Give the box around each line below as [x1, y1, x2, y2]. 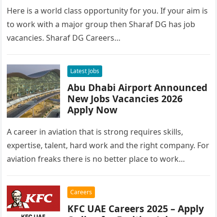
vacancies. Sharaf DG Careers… [7, 32, 121, 43]
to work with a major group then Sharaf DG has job [7, 19, 196, 30]
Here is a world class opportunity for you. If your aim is [7, 5, 208, 16]
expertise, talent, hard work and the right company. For [7, 140, 210, 151]
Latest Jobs [70, 67, 100, 75]
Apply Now [67, 103, 118, 116]
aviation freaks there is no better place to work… [7, 154, 186, 164]
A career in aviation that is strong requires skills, [7, 126, 184, 137]
